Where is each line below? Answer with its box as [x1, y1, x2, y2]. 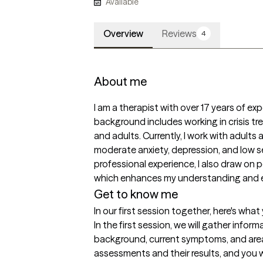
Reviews [162, 28, 197, 40]
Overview [103, 28, 143, 40]
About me [94, 74, 147, 89]
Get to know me [94, 187, 178, 202]
